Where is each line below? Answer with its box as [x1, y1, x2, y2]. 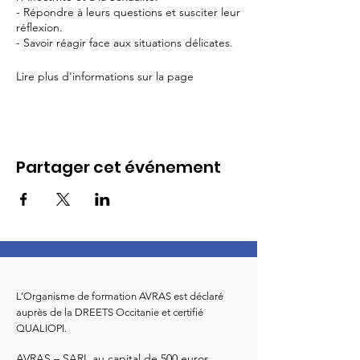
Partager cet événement [16, 156, 221, 178]
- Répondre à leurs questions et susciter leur [16, 5, 240, 19]
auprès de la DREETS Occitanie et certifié [16, 306, 203, 318]
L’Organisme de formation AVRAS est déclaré [16, 290, 223, 302]
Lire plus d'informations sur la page [16, 69, 194, 84]
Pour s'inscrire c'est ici [16, 117, 128, 131]
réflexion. [16, 20, 66, 35]
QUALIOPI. [16, 322, 67, 334]
